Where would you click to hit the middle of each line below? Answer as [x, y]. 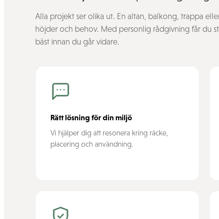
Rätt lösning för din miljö [91, 117]
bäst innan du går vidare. [77, 42]
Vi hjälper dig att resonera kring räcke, [109, 133]
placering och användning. [92, 144]
